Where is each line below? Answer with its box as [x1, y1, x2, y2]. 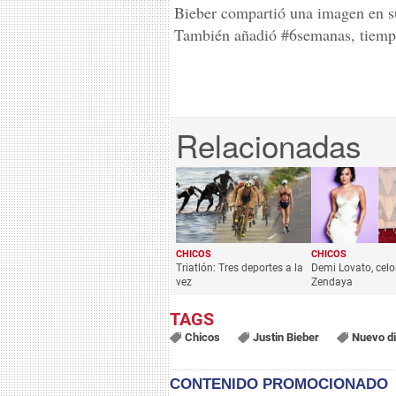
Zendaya [310, 275, 353, 288]
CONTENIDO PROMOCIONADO [170, 376, 388, 393]
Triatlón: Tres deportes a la [176, 261, 303, 274]
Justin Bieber [252, 331, 319, 345]
